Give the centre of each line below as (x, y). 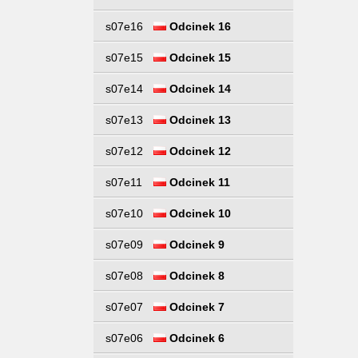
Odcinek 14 (199, 89)
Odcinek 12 (199, 151)
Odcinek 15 (199, 58)
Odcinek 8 (195, 276)
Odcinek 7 (195, 307)
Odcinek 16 (199, 26)
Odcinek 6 (195, 338)
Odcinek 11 (198, 182)
